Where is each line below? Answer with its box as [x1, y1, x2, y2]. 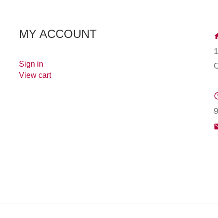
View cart [19, 71, 51, 80]
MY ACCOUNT [19, 27, 97, 40]
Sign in [19, 59, 43, 68]
